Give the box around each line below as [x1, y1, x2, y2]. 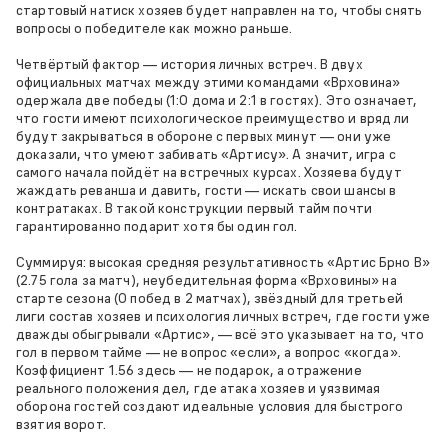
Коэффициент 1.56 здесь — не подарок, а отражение [16, 360, 362, 379]
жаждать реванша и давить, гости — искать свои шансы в [16, 180, 397, 199]
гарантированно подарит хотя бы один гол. [16, 216, 298, 235]
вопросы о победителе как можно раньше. [16, 18, 293, 37]
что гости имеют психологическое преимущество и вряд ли [16, 108, 410, 127]
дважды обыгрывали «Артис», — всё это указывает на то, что [16, 324, 424, 343]
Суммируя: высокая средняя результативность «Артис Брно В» [16, 252, 430, 271]
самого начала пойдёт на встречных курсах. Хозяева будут [16, 162, 402, 181]
